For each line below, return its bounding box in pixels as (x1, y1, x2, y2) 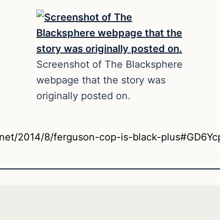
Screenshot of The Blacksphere (36, 58, 183, 71)
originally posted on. (36, 90, 131, 102)
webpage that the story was (36, 74, 165, 86)
